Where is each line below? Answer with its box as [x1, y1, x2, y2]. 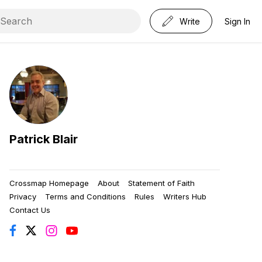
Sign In [225, 16, 250, 26]
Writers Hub [163, 192, 206, 202]
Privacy [9, 192, 36, 202]
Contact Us [9, 205, 50, 215]
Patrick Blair [9, 132, 78, 147]
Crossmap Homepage [9, 178, 89, 188]
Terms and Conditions [45, 192, 126, 202]
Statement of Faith [128, 178, 195, 188]
